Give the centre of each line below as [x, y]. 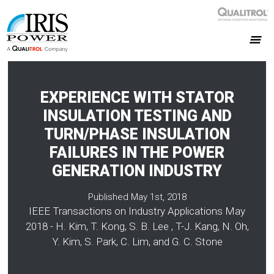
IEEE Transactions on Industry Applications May [137, 211]
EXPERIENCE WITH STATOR [137, 97]
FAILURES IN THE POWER [137, 152]
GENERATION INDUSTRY [137, 171]
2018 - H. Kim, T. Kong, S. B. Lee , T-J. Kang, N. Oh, [137, 226]
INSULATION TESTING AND [137, 116]
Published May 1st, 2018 [137, 197]
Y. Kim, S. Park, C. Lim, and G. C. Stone [137, 241]
